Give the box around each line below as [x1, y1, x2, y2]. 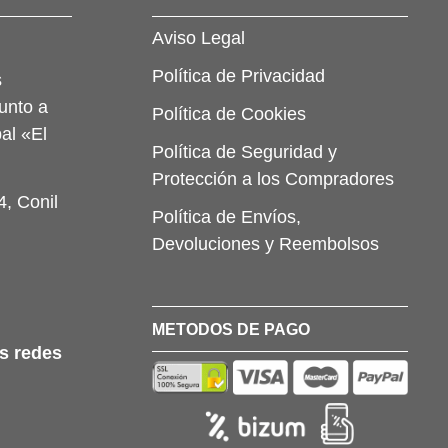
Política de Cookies [152, 104, 306, 125]
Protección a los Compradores [152, 169, 394, 190]
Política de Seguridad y [152, 142, 337, 163]
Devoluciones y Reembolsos [152, 234, 379, 255]
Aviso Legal [152, 28, 245, 49]
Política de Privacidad [152, 66, 325, 87]
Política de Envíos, [152, 207, 301, 228]
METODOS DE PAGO [152, 321, 310, 339]
